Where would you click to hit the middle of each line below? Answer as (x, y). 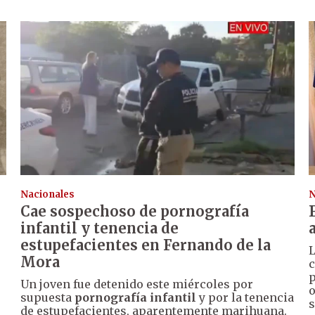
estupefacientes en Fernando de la (146, 245)
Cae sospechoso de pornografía (135, 211)
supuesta (48, 297)
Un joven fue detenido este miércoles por (137, 284)
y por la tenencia (245, 297)
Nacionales (48, 194)
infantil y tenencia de (100, 228)
